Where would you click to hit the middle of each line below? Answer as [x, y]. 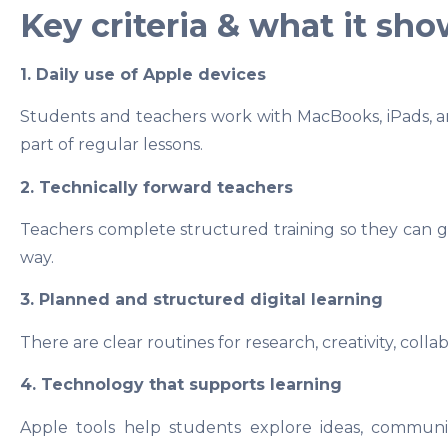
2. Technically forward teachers [156, 187]
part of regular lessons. [111, 145]
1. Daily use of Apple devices [143, 74]
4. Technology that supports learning [181, 385]
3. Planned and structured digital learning [201, 300]
